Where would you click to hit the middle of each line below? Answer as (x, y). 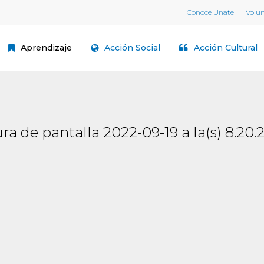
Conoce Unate (210, 12)
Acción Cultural (226, 48)
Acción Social (132, 48)
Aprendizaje (46, 48)
